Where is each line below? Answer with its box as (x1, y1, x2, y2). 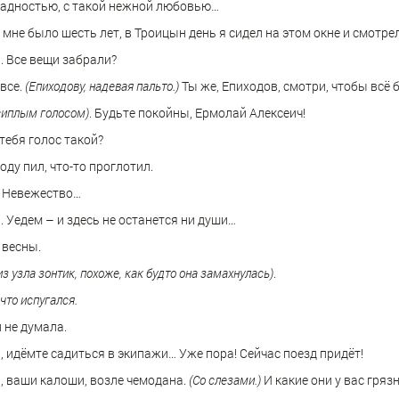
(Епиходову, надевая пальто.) (25, 77, 179, 95)
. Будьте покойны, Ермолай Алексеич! (89, 104, 305, 122)
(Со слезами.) (189, 371, 261, 389)
